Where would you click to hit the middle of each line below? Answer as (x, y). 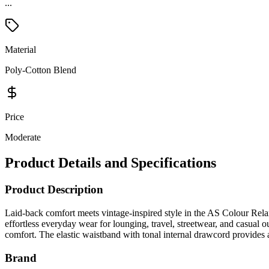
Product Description (54, 190)
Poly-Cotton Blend (41, 70)
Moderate (23, 138)
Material (20, 50)
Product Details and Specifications (110, 163)
